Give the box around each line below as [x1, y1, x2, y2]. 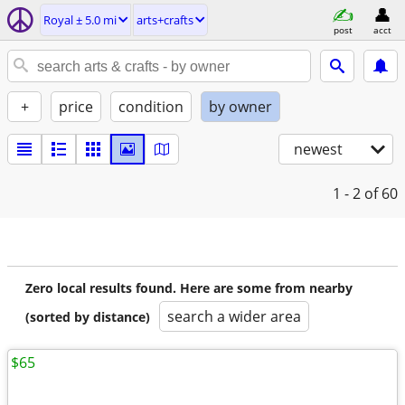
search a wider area [167, 306, 301, 326]
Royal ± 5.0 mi [43, 12, 117, 28]
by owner [209, 97, 272, 117]
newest [294, 139, 343, 159]
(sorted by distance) [25, 308, 150, 325]
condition [118, 97, 184, 117]
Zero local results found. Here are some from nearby [25, 279, 353, 297]
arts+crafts [137, 12, 193, 28]
